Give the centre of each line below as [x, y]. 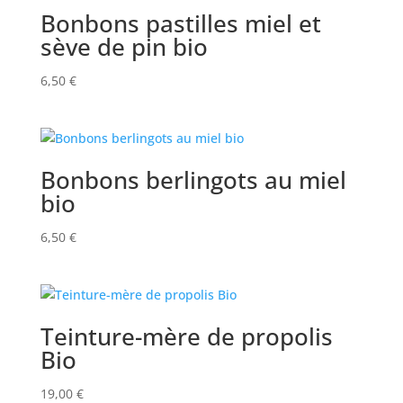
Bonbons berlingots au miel [193, 179]
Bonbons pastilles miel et [180, 23]
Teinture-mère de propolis [186, 337]
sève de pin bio [124, 46]
